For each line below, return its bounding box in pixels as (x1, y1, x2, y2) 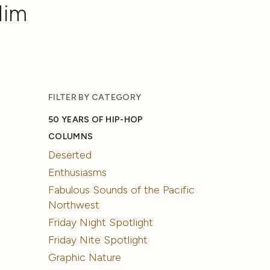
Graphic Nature (48, 250, 122, 264)
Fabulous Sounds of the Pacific (48, 183, 195, 196)
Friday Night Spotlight (48, 215, 154, 229)
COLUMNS (48, 131, 93, 142)
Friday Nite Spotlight (48, 233, 148, 246)
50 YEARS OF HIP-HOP (48, 115, 143, 125)
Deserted (48, 148, 92, 162)
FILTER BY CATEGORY (48, 92, 142, 102)
